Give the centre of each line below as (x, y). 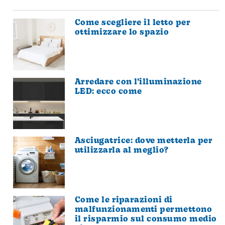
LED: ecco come (108, 92)
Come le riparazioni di (124, 200)
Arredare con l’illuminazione (138, 82)
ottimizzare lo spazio (122, 33)
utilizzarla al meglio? (122, 151)
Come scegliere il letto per (133, 23)
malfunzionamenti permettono (143, 210)
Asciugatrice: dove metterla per (144, 141)
